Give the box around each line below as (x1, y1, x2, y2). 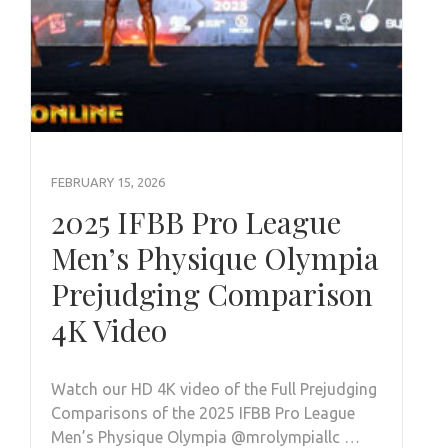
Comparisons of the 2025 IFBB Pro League (51, 403, 355, 422)
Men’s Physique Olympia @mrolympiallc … (51, 427, 360, 446)
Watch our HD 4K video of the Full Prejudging (51, 379, 377, 398)
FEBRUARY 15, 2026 (51, 174, 165, 189)
